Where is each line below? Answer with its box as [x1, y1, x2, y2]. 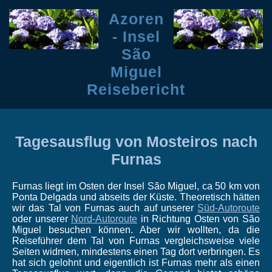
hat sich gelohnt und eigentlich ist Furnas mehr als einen [12, 257, 260, 268]
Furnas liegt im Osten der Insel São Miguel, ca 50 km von [12, 181, 260, 191]
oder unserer [12, 214, 72, 224]
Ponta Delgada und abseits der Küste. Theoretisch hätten [12, 192, 260, 202]
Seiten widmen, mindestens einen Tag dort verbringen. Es [12, 246, 260, 257]
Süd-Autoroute [197, 203, 260, 213]
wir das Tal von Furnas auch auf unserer [12, 203, 197, 213]
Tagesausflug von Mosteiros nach [15, 133, 257, 151]
